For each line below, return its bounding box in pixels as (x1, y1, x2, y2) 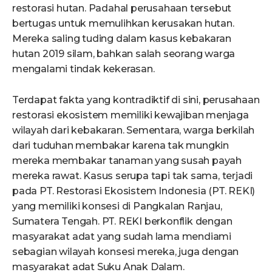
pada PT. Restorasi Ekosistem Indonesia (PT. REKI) (12, 185, 256, 197)
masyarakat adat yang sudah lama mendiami (12, 231, 231, 243)
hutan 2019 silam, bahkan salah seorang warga (12, 48, 236, 60)
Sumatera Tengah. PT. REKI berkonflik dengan (12, 216, 233, 228)
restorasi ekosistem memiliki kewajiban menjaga (12, 109, 249, 121)
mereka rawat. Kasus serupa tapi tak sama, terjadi (12, 170, 253, 182)
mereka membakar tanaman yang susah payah (12, 155, 242, 167)
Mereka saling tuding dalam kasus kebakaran (12, 33, 231, 45)
